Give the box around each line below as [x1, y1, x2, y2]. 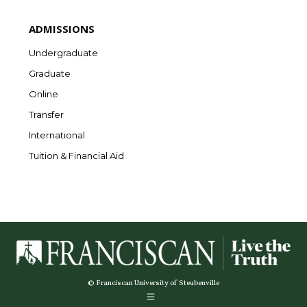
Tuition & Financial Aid [29, 149, 124, 161]
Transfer [29, 108, 64, 120]
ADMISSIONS [29, 21, 95, 36]
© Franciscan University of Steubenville [88, 278, 219, 288]
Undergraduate [29, 47, 98, 58]
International [29, 129, 85, 140]
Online [29, 88, 58, 99]
